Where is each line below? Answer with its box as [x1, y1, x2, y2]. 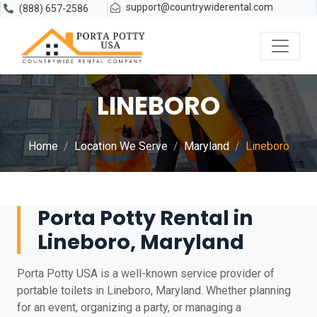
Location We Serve [74, 139, 168, 153]
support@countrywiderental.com [126, 1, 274, 13]
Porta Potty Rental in [38, 204, 253, 232]
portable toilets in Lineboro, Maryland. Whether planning [17, 284, 291, 297]
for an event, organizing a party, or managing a [17, 301, 241, 314]
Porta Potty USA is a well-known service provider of [17, 267, 275, 280]
